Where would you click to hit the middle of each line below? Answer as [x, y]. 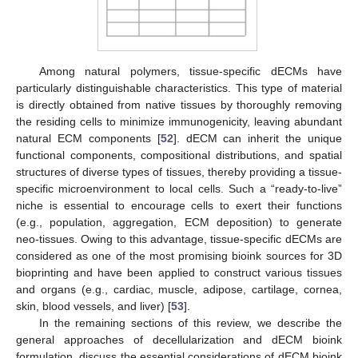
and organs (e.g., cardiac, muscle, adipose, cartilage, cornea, [179, 289]
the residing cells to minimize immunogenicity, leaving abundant [179, 121]
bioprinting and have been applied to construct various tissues [179, 272]
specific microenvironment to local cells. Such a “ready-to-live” [179, 188]
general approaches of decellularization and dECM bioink [179, 339]
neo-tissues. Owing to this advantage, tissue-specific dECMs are [179, 239]
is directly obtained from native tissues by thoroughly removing [179, 104]
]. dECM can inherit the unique [257, 138]
